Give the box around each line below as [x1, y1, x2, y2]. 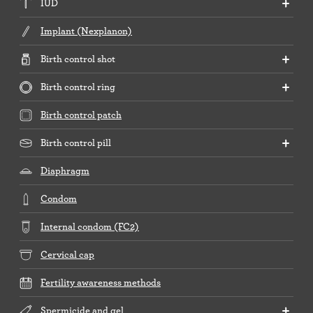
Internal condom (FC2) [41, 221, 139, 233]
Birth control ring [41, 81, 115, 93]
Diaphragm [41, 165, 89, 177]
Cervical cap [41, 249, 94, 261]
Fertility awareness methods [41, 277, 161, 289]
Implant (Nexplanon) [41, 25, 132, 37]
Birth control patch [41, 109, 122, 121]
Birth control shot [41, 53, 115, 65]
